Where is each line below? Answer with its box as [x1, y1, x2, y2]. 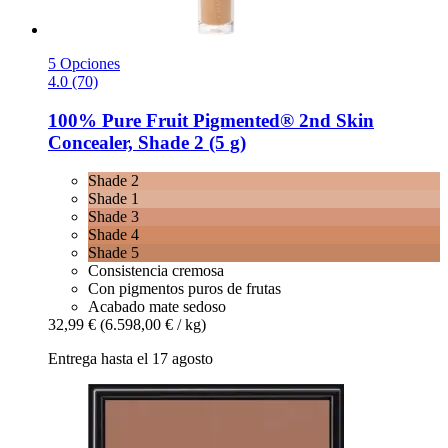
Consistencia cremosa [88, 262, 224, 280]
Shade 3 [88, 208, 139, 226]
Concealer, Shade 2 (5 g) [48, 131, 246, 153]
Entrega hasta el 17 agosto [48, 350, 213, 368]
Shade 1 [88, 190, 139, 208]
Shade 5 [88, 244, 139, 262]
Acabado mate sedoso [88, 298, 226, 316]
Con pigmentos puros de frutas [88, 280, 281, 298]
